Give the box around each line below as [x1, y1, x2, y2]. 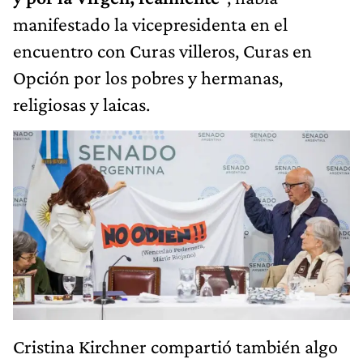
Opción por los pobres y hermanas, [13, 66, 283, 89]
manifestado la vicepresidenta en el [13, 13, 288, 36]
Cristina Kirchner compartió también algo [13, 335, 338, 358]
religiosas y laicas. [13, 93, 150, 116]
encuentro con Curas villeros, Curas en [13, 40, 312, 62]
